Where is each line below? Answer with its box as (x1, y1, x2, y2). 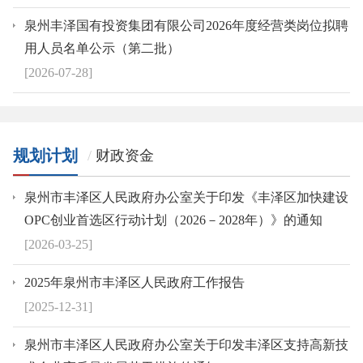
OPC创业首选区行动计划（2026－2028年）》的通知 (24, 212, 322, 227)
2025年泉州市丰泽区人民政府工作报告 (24, 275, 245, 289)
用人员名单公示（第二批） (24, 41, 180, 55)
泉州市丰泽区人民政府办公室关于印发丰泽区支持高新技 (24, 337, 348, 352)
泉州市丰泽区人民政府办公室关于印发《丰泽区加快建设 (24, 190, 348, 204)
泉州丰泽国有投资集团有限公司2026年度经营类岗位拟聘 (24, 18, 348, 32)
